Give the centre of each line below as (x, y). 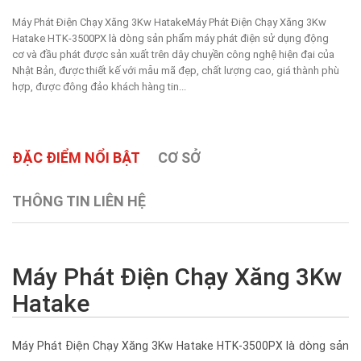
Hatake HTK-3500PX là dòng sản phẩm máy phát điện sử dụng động (170, 38)
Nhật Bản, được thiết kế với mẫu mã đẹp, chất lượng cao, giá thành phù (176, 71)
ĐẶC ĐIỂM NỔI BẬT (76, 158)
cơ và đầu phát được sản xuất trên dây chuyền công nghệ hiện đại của (173, 54)
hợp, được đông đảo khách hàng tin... (99, 87)
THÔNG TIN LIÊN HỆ (79, 201)
